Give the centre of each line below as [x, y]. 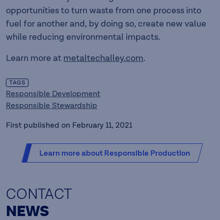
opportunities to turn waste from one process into [104, 10]
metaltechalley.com [103, 58]
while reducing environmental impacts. [83, 37]
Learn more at [35, 58]
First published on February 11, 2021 [69, 125]
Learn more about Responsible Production [114, 153]
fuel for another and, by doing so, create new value [106, 24]
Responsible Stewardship [52, 106]
